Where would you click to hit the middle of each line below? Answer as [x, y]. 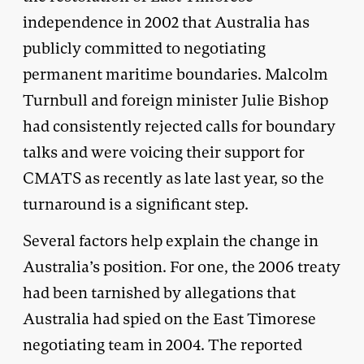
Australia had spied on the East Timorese [169, 318]
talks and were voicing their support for [164, 152]
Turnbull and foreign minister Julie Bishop [175, 100]
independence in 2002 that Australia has [166, 22]
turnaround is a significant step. [136, 204]
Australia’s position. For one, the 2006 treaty [182, 266]
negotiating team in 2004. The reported [162, 344]
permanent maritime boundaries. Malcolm [175, 74]
